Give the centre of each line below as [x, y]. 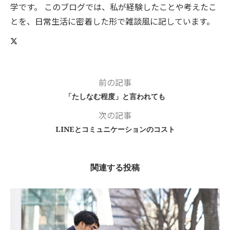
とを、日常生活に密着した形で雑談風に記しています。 [112, 21]
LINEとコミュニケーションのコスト [115, 129]
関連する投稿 [115, 168]
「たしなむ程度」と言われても [115, 97]
